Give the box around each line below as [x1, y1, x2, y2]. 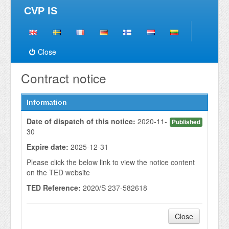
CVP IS [24, 5, 57, 16]
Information [27, 98, 67, 106]
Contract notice [21, 69, 106, 87]
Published [172, 118, 200, 126]
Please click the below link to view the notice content [27, 157, 195, 167]
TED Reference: [27, 182, 83, 193]
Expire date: [27, 142, 71, 152]
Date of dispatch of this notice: [27, 116, 138, 126]
